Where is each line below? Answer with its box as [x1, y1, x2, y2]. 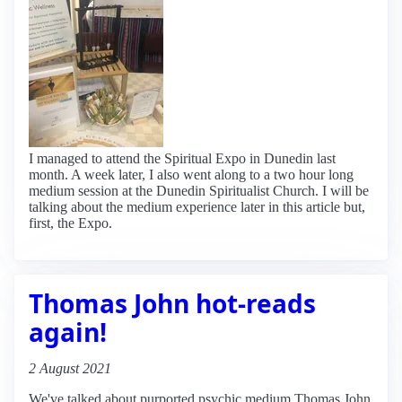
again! [29, 314, 107, 349]
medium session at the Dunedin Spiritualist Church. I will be [29, 182, 369, 198]
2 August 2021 [29, 360, 111, 376]
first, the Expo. [29, 214, 112, 231]
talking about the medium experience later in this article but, [29, 198, 365, 214]
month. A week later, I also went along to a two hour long [29, 166, 354, 182]
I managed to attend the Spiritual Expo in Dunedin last [29, 150, 336, 166]
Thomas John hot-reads [29, 285, 316, 320]
